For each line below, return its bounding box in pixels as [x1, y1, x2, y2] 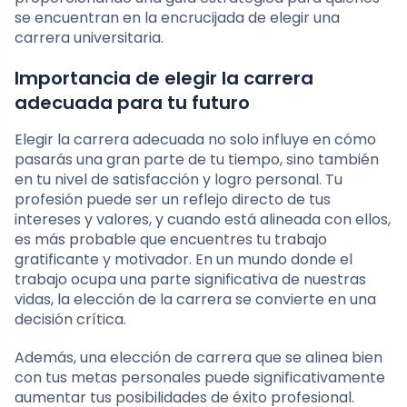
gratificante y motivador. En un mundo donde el [15, 249, 352, 271]
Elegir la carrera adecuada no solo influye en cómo [15, 129, 376, 151]
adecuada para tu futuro [15, 90, 250, 116]
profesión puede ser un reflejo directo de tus [15, 189, 331, 211]
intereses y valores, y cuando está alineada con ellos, [15, 209, 391, 231]
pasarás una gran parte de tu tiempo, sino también [15, 149, 379, 171]
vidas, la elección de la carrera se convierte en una [15, 289, 376, 311]
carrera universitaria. [15, 27, 164, 49]
